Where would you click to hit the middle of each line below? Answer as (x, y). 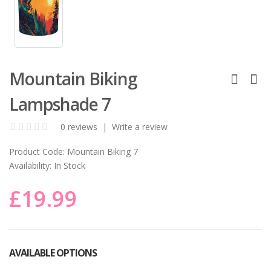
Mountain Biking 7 (101, 151)
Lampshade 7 (60, 104)
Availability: (30, 165)
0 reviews (79, 126)
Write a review (140, 126)
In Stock (68, 165)
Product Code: (37, 151)
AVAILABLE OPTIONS (53, 253)
